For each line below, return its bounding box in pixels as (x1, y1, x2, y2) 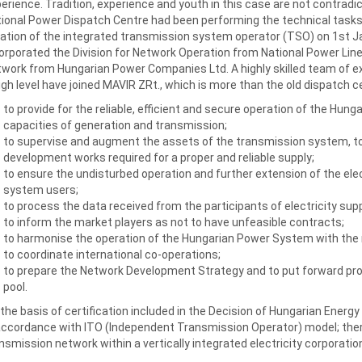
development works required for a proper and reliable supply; (2, 150, 314, 164)
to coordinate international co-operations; (2, 247, 221, 261)
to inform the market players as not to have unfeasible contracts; (2, 215, 344, 229)
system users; (2, 183, 78, 196)
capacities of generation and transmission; (2, 118, 227, 132)
